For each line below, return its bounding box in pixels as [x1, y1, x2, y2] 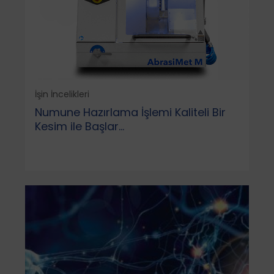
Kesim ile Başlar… [34, 118, 124, 134]
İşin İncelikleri [34, 87, 89, 100]
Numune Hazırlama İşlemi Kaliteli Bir [34, 104, 226, 120]
